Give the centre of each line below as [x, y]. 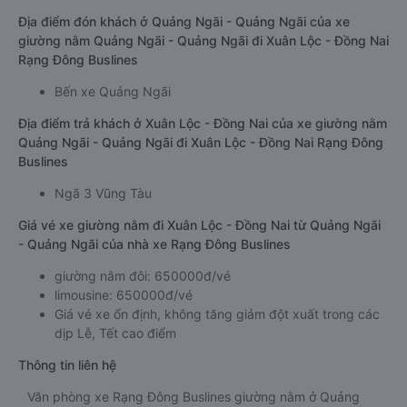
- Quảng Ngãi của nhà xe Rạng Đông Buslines [154, 244]
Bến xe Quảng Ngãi [113, 91]
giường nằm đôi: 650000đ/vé [143, 276]
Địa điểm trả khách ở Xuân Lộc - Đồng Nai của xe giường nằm [203, 123]
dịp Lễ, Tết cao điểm [115, 333]
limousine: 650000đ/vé [124, 295]
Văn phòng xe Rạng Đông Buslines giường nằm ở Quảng [194, 397]
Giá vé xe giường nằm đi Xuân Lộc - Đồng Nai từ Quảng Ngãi [199, 225]
